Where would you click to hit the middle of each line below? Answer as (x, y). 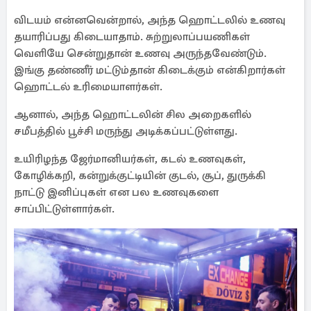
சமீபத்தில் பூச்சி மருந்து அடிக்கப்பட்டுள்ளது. (126, 131)
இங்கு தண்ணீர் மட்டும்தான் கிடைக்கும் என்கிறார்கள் (150, 70)
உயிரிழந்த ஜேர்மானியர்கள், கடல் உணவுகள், (130, 159)
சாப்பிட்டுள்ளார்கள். (64, 209)
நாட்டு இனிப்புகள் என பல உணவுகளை (116, 192)
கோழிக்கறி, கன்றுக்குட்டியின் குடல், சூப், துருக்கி (140, 176)
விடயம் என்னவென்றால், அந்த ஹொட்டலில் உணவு (150, 20)
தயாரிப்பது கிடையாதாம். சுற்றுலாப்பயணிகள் (132, 37)
